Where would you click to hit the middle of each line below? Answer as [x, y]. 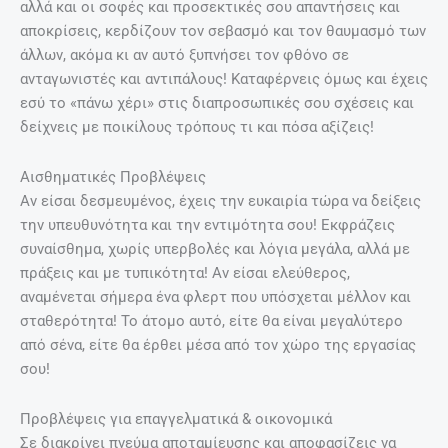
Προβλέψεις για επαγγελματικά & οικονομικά [176, 418]
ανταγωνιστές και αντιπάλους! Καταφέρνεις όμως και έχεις [224, 79]
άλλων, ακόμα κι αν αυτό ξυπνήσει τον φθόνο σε [184, 55]
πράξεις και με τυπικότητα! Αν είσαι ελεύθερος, [185, 273]
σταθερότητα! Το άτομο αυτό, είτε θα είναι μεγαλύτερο [211, 321]
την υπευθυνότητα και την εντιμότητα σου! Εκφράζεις [207, 225]
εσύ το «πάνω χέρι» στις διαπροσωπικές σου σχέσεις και [217, 103]
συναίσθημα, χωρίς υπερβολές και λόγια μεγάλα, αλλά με [215, 249]
